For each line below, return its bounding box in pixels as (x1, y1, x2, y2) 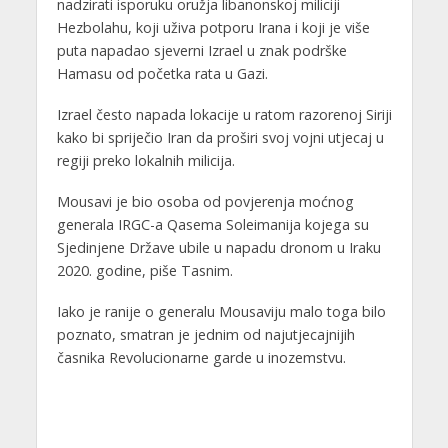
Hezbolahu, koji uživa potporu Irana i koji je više (56, 18, 370, 38)
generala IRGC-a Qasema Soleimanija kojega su (56, 215, 369, 235)
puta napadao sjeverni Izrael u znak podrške (56, 41, 347, 61)
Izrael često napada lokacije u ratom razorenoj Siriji (56, 105, 392, 125)
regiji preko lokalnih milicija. (56, 151, 235, 171)
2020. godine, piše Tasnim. (56, 261, 233, 281)
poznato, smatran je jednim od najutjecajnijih (56, 324, 355, 344)
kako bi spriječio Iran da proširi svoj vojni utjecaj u (56, 128, 384, 148)
